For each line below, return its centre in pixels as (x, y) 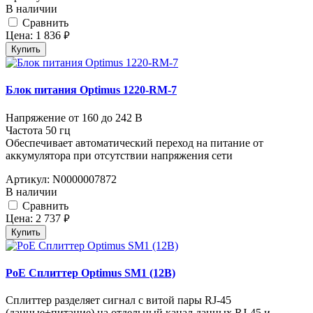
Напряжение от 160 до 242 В (74, 117)
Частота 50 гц (38, 130)
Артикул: (28, 179)
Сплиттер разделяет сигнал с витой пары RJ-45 (118, 300)
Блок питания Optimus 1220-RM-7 (91, 90)
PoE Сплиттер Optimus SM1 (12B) (90, 272)
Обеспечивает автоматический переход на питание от (134, 143)
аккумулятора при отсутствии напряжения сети (119, 155)
